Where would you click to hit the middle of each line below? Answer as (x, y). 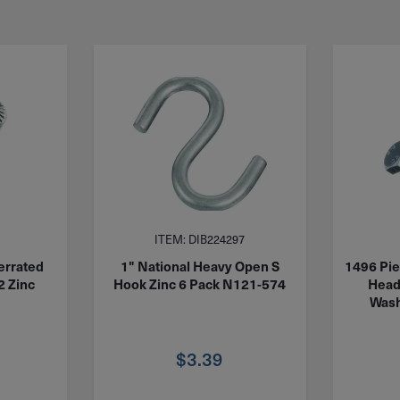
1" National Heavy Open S (200, 266)
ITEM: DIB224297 (200, 238)
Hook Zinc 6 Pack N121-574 (200, 284)
